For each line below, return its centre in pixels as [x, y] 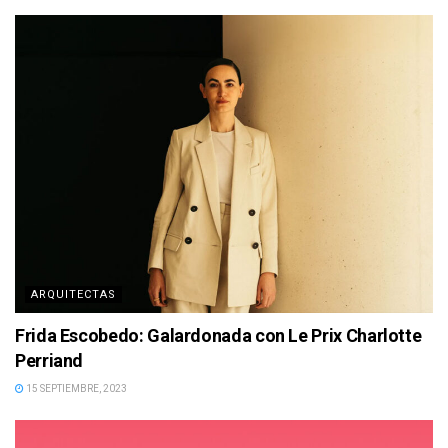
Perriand [49, 361]
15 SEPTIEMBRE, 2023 [75, 389]
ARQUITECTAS [73, 295]
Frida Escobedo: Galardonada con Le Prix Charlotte [218, 336]
